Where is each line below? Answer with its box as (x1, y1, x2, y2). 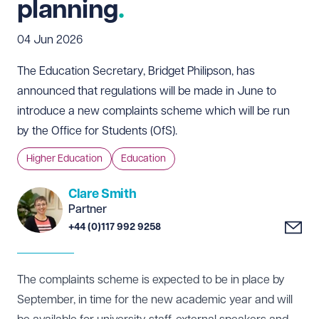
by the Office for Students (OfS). (17, 125, 180, 137)
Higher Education (26, 153, 103, 164)
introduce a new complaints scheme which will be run (17, 105, 290, 117)
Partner (68, 203, 108, 216)
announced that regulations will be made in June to (17, 85, 276, 98)
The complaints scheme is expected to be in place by (17, 273, 285, 286)
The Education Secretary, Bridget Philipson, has (17, 65, 255, 78)
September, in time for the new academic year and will (17, 293, 293, 306)
